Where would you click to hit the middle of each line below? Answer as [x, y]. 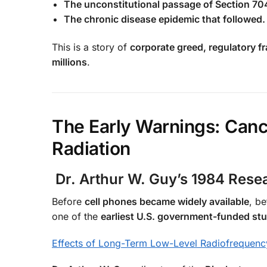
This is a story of [91, 47]
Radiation [91, 149]
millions [69, 62]
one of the [76, 217]
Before [68, 202]
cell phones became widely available [167, 202]
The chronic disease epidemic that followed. [164, 19]
